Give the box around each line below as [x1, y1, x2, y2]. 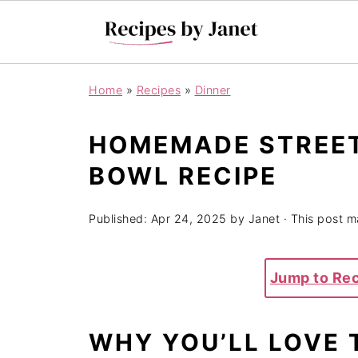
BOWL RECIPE [89, 161, 277, 190]
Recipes [136, 83, 181, 97]
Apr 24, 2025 [150, 212, 227, 225]
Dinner [194, 83, 231, 97]
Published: [89, 212, 151, 225]
